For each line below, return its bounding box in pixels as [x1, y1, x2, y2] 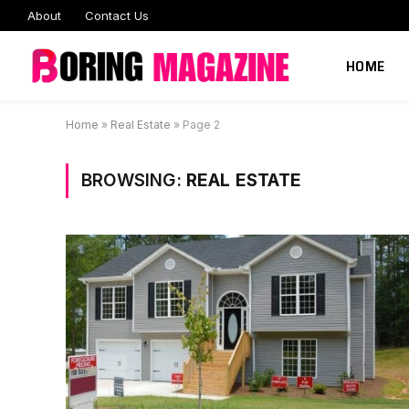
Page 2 [183, 118, 220, 131]
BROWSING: [81, 170, 186, 191]
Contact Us [85, 7, 149, 23]
